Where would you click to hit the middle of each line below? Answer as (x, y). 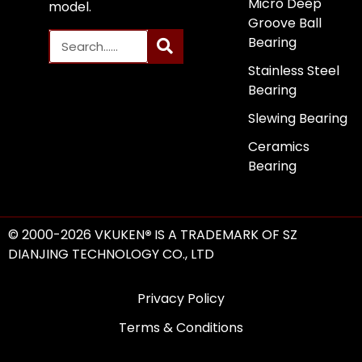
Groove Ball (284, 23)
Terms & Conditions (181, 327)
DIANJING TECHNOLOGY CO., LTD (111, 255)
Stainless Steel (293, 71)
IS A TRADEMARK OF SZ (226, 235)
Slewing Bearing (297, 119)
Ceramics (278, 147)
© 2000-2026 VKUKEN (76, 235)
